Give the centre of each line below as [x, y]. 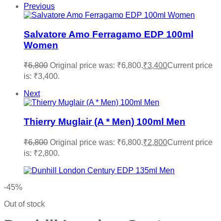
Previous [39, 6]
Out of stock [24, 204]
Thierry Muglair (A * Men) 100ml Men [105, 122]
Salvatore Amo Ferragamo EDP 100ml [109, 34]
